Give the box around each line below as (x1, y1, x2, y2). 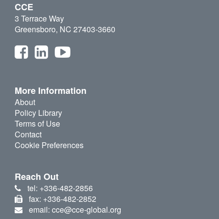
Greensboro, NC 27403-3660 (15, 23, 115, 35)
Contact (15, 129, 42, 140)
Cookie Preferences (15, 139, 84, 151)
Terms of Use (15, 118, 60, 130)
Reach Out (15, 170, 59, 183)
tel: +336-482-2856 (27, 182, 93, 194)
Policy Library (15, 107, 62, 119)
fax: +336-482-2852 (28, 193, 96, 204)
